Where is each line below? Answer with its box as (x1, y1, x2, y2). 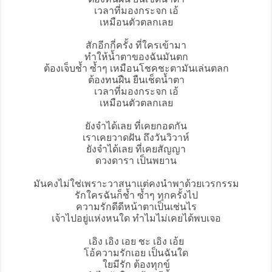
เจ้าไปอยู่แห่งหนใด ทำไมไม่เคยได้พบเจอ (51, 213, 221, 224)
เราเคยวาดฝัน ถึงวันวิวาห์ (83, 132, 189, 143)
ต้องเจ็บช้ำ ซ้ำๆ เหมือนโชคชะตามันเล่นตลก (43, 63, 229, 74)
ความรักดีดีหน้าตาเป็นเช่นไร (75, 202, 197, 212)
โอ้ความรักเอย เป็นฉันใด (84, 248, 188, 259)
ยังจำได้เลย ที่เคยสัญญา (86, 144, 186, 155)
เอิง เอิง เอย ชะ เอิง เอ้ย (88, 236, 184, 247)
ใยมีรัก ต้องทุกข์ (102, 259, 170, 270)
